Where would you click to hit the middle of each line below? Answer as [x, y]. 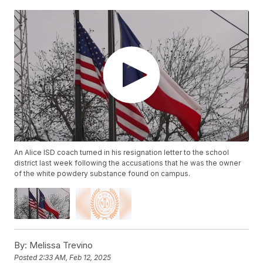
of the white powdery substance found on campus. [102, 174]
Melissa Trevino [60, 245]
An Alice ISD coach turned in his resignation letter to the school [122, 153]
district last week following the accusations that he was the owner [128, 163]
